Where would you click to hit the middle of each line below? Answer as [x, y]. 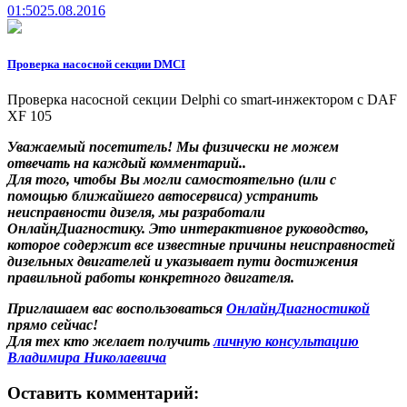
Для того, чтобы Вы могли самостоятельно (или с [172, 180]
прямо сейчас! [53, 325]
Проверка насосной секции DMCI [96, 65]
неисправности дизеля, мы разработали [136, 213]
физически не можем [271, 147]
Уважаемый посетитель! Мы [105, 147]
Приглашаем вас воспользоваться [117, 309]
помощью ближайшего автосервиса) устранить [163, 196]
